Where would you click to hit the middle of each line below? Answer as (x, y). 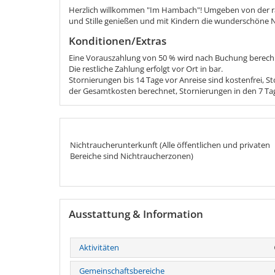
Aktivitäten (99, 247)
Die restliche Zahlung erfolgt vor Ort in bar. (146, 69)
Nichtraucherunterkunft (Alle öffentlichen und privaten (170, 145)
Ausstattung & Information (136, 214)
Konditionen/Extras (118, 41)
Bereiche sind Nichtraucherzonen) (131, 156)
